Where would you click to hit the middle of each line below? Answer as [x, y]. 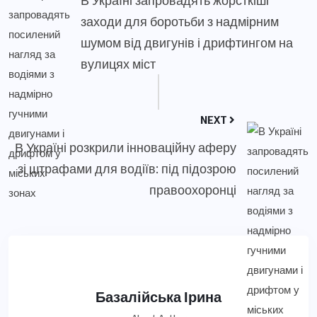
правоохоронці [193, 189]
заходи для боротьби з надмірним [180, 21]
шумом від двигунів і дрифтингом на [187, 42]
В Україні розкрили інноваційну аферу [126, 146]
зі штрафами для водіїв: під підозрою [127, 168]
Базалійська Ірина [158, 296]
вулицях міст [118, 63]
